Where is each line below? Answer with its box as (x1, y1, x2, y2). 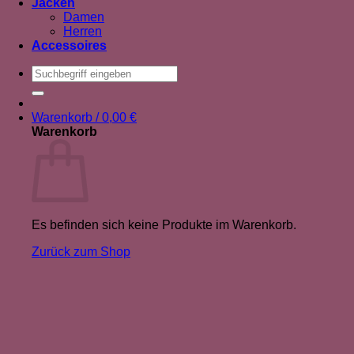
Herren (63, 24, 102, 38)
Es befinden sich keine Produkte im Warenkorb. (32, 218, 296, 232)
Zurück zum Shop (32, 245, 130, 258)
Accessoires (32, 39, 107, 52)
